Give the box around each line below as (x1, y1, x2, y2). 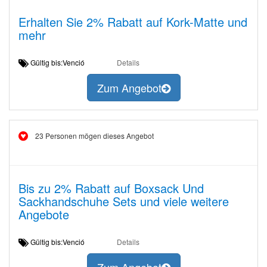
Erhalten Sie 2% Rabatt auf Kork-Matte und (18, 13, 247, 30)
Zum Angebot (97, 80, 162, 96)
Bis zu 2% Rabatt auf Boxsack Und (18, 179, 204, 197)
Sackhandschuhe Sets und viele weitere (18, 193, 229, 210)
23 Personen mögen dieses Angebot (35, 131, 154, 141)
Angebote (18, 206, 69, 223)
